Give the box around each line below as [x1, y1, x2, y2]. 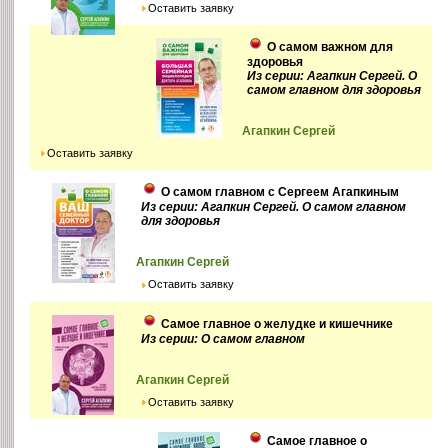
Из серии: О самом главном [141, 331, 306, 346]
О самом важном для [267, 40, 394, 55]
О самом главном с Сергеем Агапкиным [161, 185, 400, 200]
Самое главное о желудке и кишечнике [161, 316, 394, 331]
